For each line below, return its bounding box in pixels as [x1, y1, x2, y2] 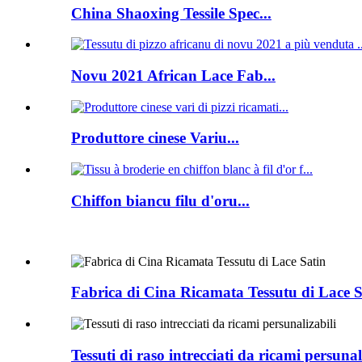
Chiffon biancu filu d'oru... [71, 192, 250, 209]
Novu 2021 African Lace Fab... [71, 66, 276, 84]
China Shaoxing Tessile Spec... [71, 4, 271, 22]
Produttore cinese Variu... [71, 129, 239, 147]
